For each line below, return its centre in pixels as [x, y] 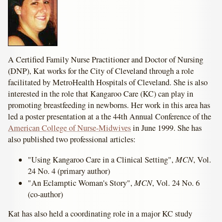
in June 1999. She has [166, 128]
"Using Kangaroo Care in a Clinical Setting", [102, 159]
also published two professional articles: [72, 139]
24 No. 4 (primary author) [69, 171]
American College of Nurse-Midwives [70, 128]
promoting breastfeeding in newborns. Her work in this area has [109, 105]
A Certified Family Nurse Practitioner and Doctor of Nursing [106, 60]
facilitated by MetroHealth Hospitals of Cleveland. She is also [108, 83]
